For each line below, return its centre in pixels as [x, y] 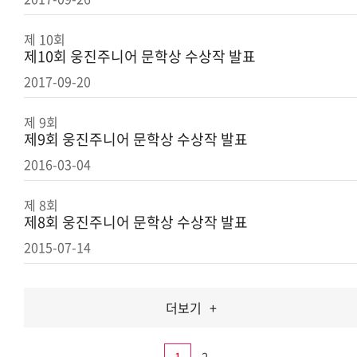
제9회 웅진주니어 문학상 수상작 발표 [136, 139]
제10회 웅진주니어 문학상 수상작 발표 [140, 56]
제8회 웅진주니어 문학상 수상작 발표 [136, 222]
